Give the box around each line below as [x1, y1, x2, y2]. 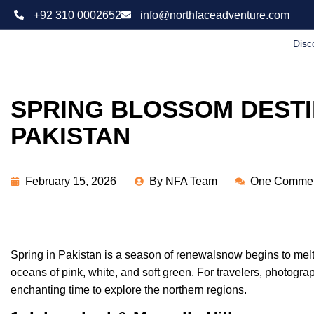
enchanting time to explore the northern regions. [11, 284, 247, 296]
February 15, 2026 [25, 175, 116, 187]
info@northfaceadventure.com [140, 8, 289, 21]
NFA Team [163, 175, 217, 187]
